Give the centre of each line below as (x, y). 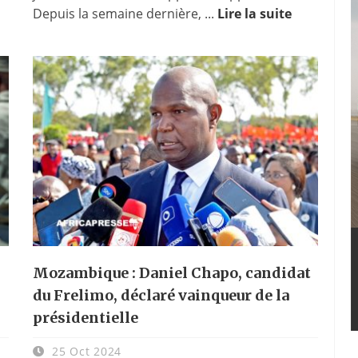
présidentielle (85, 317)
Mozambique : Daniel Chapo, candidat (171, 272)
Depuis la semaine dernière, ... (125, 13)
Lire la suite (254, 13)
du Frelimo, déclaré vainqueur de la (161, 295)
